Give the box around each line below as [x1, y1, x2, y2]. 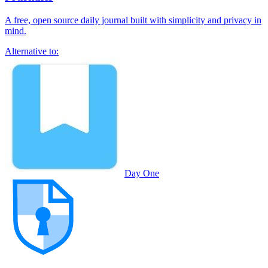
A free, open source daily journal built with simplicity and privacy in [5, 15, 261, 25]
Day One [124, 168, 159, 178]
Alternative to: [5, 46, 59, 56]
